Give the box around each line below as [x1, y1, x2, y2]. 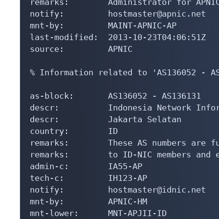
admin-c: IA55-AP [30, 161, 142, 171]
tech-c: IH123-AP [30, 173, 147, 183]
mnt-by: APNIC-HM [30, 196, 147, 206]
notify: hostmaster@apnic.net [30, 8, 206, 19]
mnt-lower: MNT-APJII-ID [30, 208, 167, 218]
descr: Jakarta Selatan [30, 114, 181, 124]
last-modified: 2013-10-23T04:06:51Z [30, 32, 206, 42]
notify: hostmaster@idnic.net [30, 184, 206, 195]
